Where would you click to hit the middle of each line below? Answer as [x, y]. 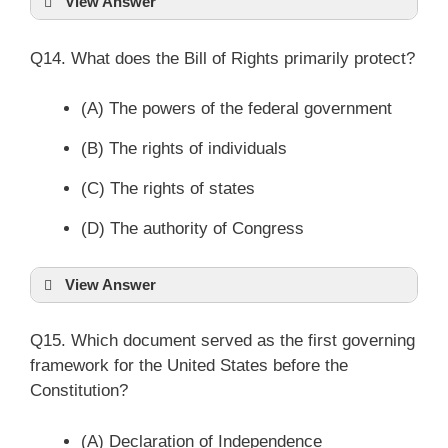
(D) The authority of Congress [192, 228]
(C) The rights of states [168, 188]
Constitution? [79, 390]
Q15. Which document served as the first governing [222, 340]
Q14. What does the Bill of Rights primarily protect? [222, 58]
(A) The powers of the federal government [236, 108]
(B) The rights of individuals [184, 148]
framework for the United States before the [189, 365]
